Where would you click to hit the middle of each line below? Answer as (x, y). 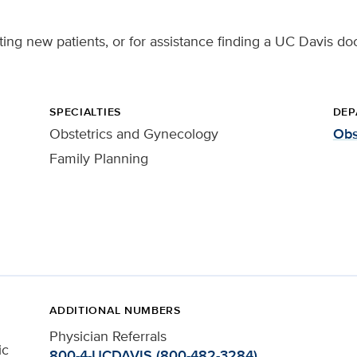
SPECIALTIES (85, 112)
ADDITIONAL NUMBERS (115, 310)
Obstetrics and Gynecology (134, 133)
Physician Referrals (108, 336)
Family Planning (99, 158)
